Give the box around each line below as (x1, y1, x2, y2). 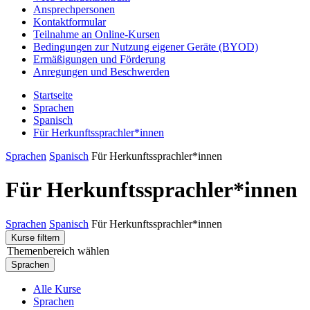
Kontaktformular (33, 15, 106, 28)
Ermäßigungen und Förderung (33, 53, 165, 65)
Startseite (33, 89, 73, 101)
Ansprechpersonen (33, 3, 115, 15)
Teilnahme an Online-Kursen (33, 28, 160, 40)
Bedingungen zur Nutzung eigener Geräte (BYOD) (33, 40, 258, 53)
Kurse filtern (11, 232, 60, 243)
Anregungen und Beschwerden (33, 65, 170, 77)
